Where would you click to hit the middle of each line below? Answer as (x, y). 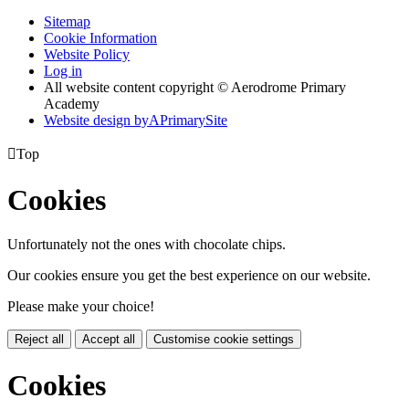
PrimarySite (194, 121)
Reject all (39, 340)
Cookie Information (100, 38)
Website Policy (87, 55)
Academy (72, 104)
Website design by (96, 121)
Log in (63, 71)
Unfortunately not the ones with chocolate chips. (147, 245)
